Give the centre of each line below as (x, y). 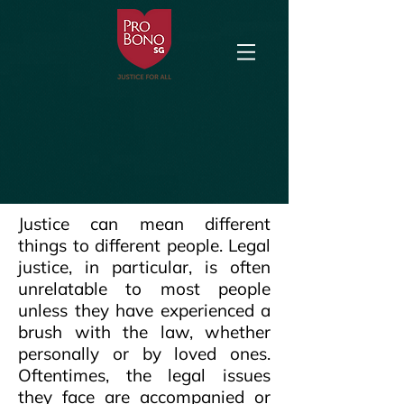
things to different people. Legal (144, 245)
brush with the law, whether (144, 332)
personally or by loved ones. (144, 353)
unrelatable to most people (144, 289)
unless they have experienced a (144, 310)
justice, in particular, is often (144, 267)
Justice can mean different (144, 224)
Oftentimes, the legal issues (144, 375)
